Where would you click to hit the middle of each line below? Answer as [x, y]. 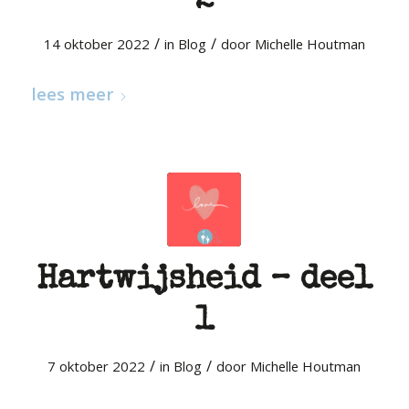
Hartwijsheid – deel [204, 281]
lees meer [72, 94]
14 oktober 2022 [96, 44]
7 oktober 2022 [97, 366]
